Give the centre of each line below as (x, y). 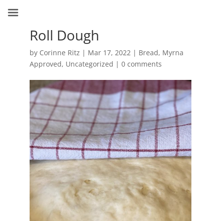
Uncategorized (89, 64)
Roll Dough (64, 35)
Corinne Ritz (59, 53)
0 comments (141, 64)
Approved (45, 64)
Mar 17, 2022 (109, 53)
